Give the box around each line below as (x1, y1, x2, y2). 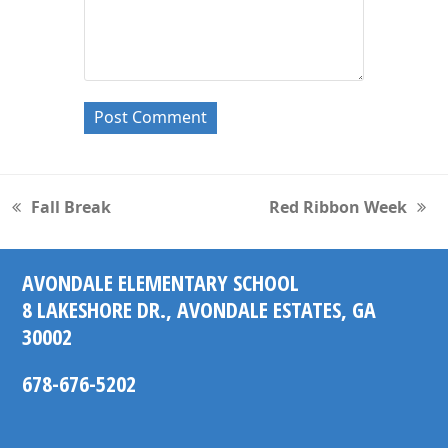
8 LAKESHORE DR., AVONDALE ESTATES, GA (22, 293, 377, 324)
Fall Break (31, 195, 112, 218)
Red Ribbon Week (268, 195, 407, 218)
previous (12, 207, 82, 230)
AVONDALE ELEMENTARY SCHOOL (22, 266, 300, 297)
